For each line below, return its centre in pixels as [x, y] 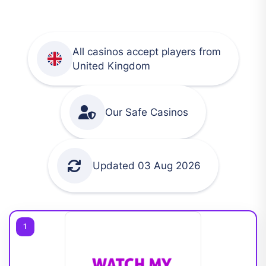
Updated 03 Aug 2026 [146, 166]
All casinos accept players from [146, 52]
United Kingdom [111, 66]
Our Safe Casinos [146, 112]
